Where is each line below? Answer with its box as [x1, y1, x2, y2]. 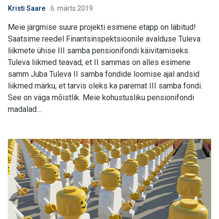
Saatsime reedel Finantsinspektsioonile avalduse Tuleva [8, 34, 200, 44]
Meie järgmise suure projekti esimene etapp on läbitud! [8, 22, 196, 32]
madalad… [8, 105, 42, 114]
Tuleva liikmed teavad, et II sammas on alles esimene [8, 58, 191, 67]
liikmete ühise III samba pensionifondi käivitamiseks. [8, 46, 190, 55]
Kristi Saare [8, 4, 45, 12]
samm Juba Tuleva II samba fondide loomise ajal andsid [8, 69, 199, 79]
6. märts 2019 [49, 4, 93, 12]
